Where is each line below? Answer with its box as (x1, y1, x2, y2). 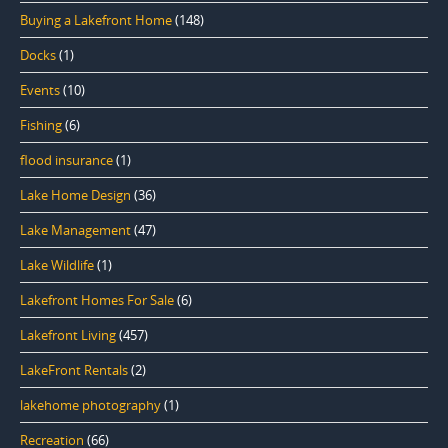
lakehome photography (20, 395, 161, 414)
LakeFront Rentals (20, 360, 128, 379)
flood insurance (20, 150, 113, 169)
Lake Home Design (20, 185, 131, 204)
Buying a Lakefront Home (20, 10, 172, 29)
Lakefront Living (20, 325, 116, 344)
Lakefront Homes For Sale (20, 290, 174, 309)
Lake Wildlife (20, 255, 94, 274)
